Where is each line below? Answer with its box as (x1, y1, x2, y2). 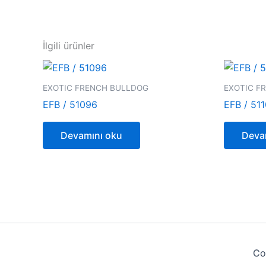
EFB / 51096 (43, 99, 97, 111)
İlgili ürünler (43, 39, 94, 52)
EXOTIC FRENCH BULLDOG (43, 83, 148, 93)
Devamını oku (61, 129, 122, 142)
